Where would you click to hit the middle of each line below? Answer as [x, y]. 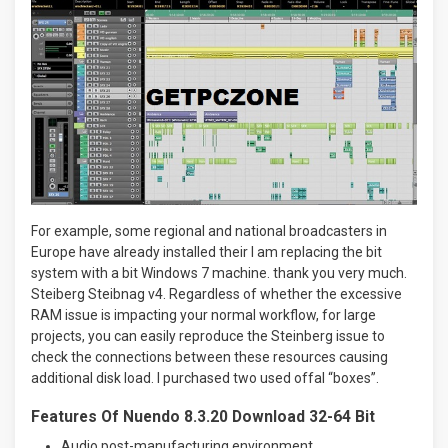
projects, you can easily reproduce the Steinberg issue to [208, 335]
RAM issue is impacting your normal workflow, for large [203, 314]
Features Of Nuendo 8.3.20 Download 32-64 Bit [203, 416]
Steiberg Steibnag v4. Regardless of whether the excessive [216, 293]
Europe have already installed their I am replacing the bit [206, 251]
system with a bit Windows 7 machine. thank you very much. [219, 272]
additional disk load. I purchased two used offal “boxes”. [205, 377]
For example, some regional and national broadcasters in [209, 230]
